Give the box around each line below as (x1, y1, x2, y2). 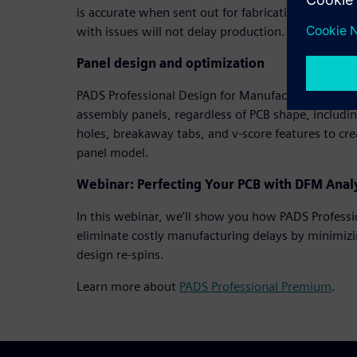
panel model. (76, 144, 149, 160)
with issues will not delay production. (76, 23, 285, 39)
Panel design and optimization (76, 55, 265, 71)
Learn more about (76, 278, 179, 294)
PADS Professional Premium (179, 278, 331, 294)
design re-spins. (76, 246, 164, 262)
